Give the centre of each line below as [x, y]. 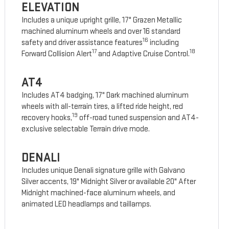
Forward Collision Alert [57, 54]
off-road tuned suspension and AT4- [139, 118]
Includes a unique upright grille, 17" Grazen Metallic [102, 20]
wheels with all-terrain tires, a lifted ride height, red [102, 107]
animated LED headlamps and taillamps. [87, 204]
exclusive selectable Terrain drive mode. [86, 129]
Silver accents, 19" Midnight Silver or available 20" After [109, 182]
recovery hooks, [47, 118]
